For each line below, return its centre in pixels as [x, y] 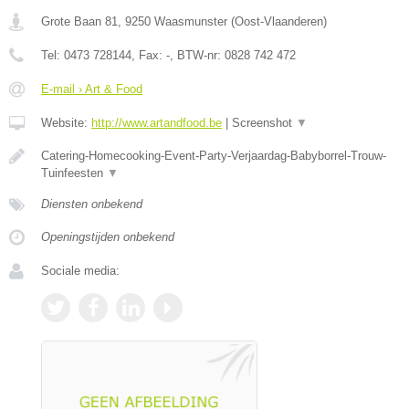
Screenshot [264, 122]
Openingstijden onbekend [108, 236]
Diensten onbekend [92, 204]
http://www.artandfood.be [157, 122]
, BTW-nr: [197, 55]
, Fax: [149, 55]
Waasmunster [191, 21]
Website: [66, 122]
